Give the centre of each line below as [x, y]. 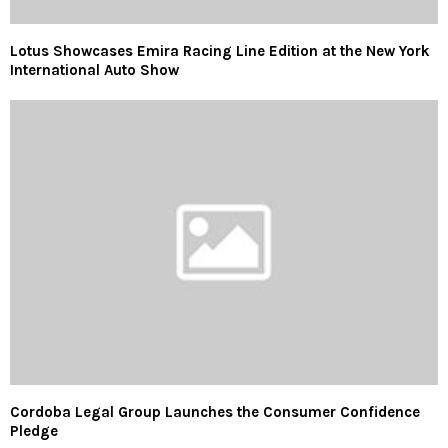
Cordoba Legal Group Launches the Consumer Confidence [215, 412]
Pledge [34, 431]
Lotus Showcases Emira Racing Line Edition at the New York [220, 50]
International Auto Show [94, 69]
